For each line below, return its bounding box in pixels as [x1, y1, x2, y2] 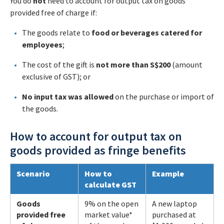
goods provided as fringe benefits [10, 142, 186, 158]
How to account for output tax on [10, 128, 182, 144]
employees [22, 39, 62, 49]
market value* [84, 209, 132, 219]
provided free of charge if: [10, 7, 97, 17]
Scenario [16, 168, 50, 178]
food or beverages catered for [91, 27, 202, 37]
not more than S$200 [96, 59, 170, 69]
